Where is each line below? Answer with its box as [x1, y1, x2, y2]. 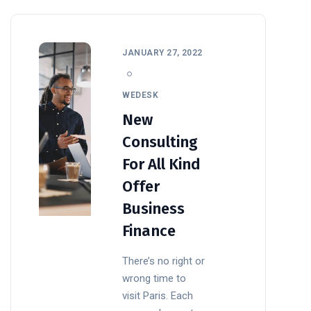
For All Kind [122, 154, 201, 174]
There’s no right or [122, 254, 205, 267]
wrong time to [122, 271, 187, 285]
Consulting [122, 132, 199, 151]
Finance [122, 221, 176, 240]
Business [122, 199, 185, 218]
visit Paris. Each [122, 289, 194, 302]
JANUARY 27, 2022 [122, 47, 203, 58]
